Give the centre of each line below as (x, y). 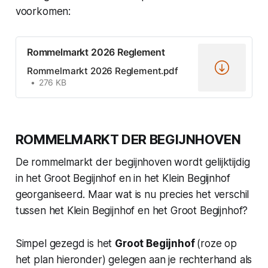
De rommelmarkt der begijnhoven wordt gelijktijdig (133, 162)
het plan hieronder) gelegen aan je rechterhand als (134, 259)
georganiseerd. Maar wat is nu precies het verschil (132, 194)
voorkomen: (43, 12)
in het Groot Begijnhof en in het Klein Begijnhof (123, 178)
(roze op (217, 243)
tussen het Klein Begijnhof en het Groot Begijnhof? (132, 210)
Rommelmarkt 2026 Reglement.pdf (102, 71)
